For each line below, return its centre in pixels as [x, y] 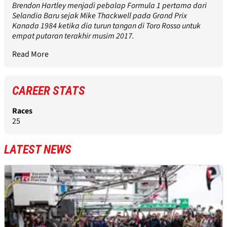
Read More [30, 54]
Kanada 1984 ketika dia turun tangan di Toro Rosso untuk [106, 26]
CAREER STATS [49, 91]
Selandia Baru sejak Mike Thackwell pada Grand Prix [100, 16]
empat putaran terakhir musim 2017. [73, 36]
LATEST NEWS [38, 150]
